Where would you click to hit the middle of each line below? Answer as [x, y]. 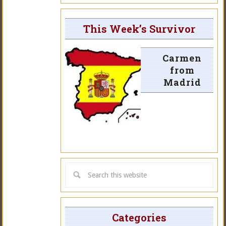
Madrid [182, 82]
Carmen [182, 58]
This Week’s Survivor [139, 29]
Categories [139, 217]
